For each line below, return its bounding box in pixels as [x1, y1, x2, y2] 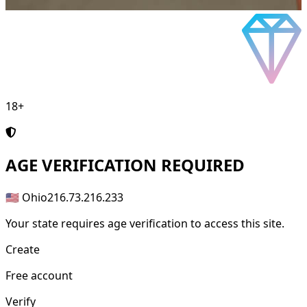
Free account [5, 268, 73, 284]
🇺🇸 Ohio [5, 190, 47, 206]
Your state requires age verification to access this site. [5, 216, 284, 232]
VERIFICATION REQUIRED [38, 153, 245, 177]
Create [5, 242, 40, 258]
